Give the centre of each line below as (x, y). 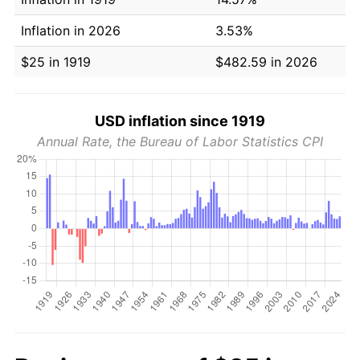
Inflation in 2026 (71, 30)
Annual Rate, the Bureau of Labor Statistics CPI (180, 141)
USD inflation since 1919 (180, 121)
